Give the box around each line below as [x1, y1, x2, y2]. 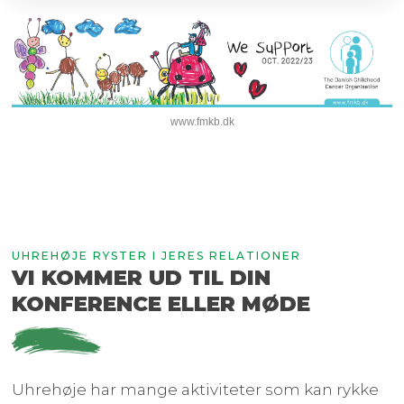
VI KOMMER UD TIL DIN [12, 265, 271, 291]
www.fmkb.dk [170, 115, 234, 129]
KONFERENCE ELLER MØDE [12, 291, 311, 317]
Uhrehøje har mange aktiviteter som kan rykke [12, 381, 380, 399]
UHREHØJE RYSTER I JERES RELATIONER [12, 249, 302, 263]
